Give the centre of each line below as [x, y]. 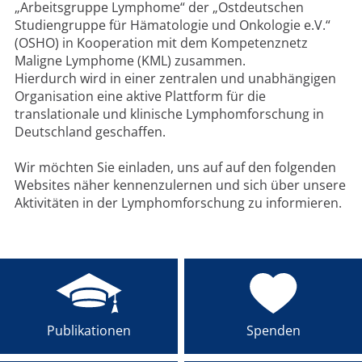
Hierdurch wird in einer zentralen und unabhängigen [175, 78]
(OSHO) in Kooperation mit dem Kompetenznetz [161, 42]
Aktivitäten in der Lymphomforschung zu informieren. [178, 202]
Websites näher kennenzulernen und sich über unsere [180, 185]
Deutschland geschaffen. [90, 131]
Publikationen [88, 330]
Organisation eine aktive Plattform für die [140, 96]
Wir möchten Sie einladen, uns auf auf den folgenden [175, 167]
